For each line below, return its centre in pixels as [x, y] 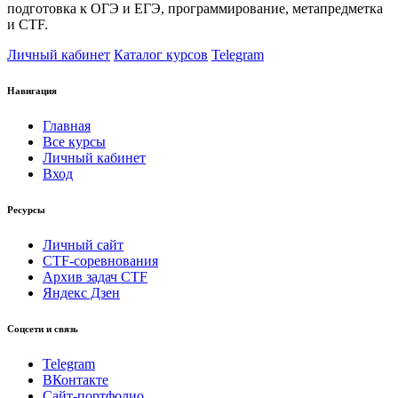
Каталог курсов [161, 55]
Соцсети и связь [43, 329]
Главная [67, 126]
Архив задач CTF [95, 277]
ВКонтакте [76, 380]
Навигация [32, 91]
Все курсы [74, 142]
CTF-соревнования [100, 261]
